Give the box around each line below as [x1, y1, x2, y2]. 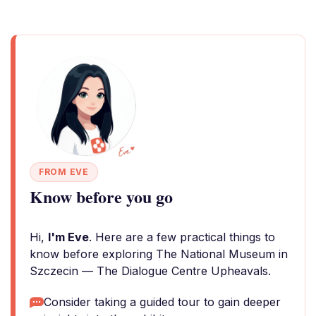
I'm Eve [48, 230, 89, 244]
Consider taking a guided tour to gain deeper [44, 295, 281, 309]
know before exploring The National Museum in [30, 247, 288, 261]
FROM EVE [39, 166, 89, 177]
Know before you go [30, 184, 173, 209]
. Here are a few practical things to [89, 230, 275, 244]
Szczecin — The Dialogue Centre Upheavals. [30, 264, 271, 278]
